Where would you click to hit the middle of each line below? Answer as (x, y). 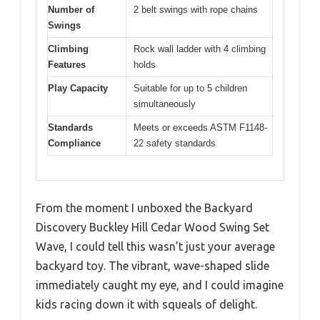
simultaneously (165, 104)
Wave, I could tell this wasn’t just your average (155, 247)
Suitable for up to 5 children (190, 88)
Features (67, 64)
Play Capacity (78, 88)
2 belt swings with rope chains (196, 9)
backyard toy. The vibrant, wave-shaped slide (152, 266)
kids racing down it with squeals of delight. (146, 305)
